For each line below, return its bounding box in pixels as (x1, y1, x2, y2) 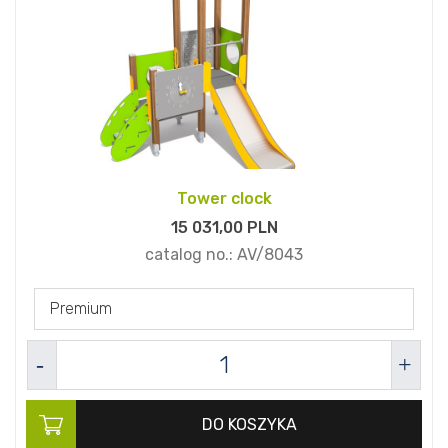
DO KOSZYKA (201, 415, 297, 435)
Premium (50, 299, 112, 319)
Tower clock (176, 189, 272, 209)
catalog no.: (145, 245, 237, 265)
